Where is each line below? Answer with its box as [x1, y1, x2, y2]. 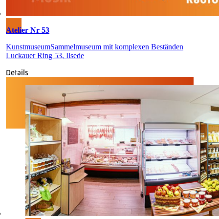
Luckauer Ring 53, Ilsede [6, 51, 84, 60]
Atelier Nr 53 [6, 25, 49, 34]
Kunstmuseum [6, 42, 50, 51]
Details [6, 67, 28, 77]
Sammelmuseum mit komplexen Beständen [50, 42, 183, 51]
